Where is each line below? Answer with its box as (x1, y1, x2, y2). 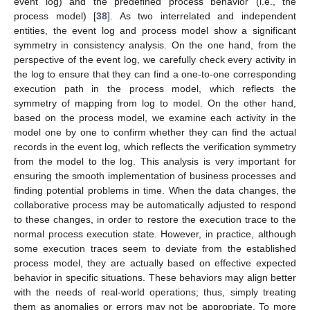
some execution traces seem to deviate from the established (14, 243, 296, 255)
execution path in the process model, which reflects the (14, 83, 296, 95)
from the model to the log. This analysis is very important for (14, 156, 296, 167)
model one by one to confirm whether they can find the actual (14, 127, 296, 138)
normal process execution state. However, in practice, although (14, 228, 296, 240)
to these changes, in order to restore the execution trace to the (14, 214, 296, 226)
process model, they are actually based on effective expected (14, 257, 296, 269)
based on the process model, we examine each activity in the (14, 112, 296, 124)
